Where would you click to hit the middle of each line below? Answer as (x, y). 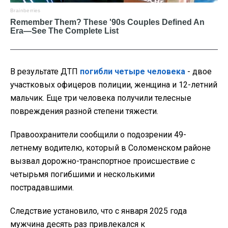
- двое (198, 72)
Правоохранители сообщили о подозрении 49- (98, 135)
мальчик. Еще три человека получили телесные (101, 98)
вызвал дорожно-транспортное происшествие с (103, 161)
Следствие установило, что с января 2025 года (98, 211)
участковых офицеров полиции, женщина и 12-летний (114, 85)
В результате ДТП (45, 72)
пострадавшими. (42, 188)
